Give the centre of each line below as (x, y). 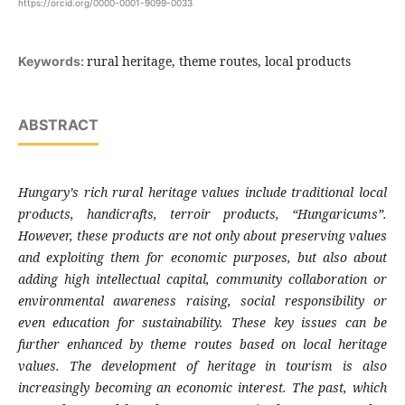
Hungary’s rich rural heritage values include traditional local (202, 193)
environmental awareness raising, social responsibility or (202, 301)
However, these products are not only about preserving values (202, 236)
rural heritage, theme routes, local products (218, 61)
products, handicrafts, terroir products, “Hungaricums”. (202, 214)
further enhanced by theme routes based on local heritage (202, 344)
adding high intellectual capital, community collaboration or (202, 279)
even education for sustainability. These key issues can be (202, 323)
